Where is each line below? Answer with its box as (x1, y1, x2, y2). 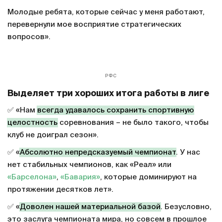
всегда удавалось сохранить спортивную (37, 212, 194, 220)
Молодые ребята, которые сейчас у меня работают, (7, 8, 205, 16)
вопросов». (7, 33, 51, 41)
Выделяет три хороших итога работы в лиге (7, 195, 209, 204)
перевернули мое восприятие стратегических (7, 21, 181, 29)
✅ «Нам (7, 212, 37, 220)
